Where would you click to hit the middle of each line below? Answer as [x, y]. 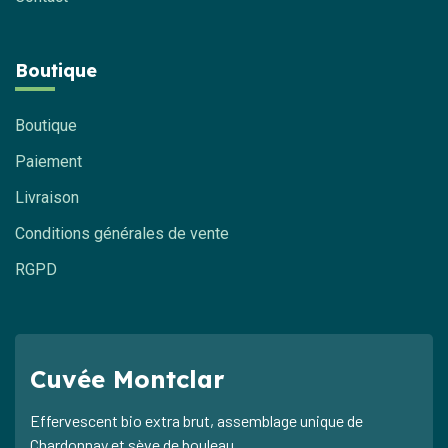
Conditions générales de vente [122, 233]
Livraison [47, 197]
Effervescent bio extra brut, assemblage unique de [196, 420]
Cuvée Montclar [127, 379]
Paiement [48, 161]
